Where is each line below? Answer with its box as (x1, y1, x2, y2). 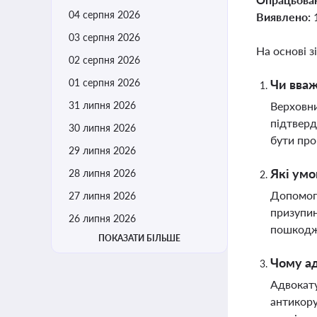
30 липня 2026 (69, 122, 136, 134)
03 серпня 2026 (69, 31, 140, 43)
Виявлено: (256, 10, 313, 23)
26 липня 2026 (69, 212, 136, 224)
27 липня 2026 (69, 190, 136, 202)
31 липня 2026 (69, 99, 136, 111)
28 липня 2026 (69, 167, 136, 179)
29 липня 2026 (69, 144, 136, 156)
